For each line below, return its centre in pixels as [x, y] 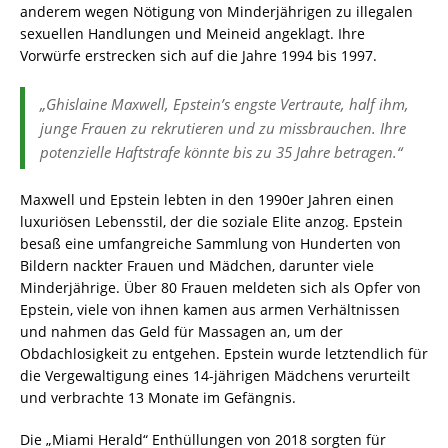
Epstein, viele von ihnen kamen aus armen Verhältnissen [210, 310]
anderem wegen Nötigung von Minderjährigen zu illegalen [216, 12]
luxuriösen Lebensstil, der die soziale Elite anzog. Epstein [211, 222]
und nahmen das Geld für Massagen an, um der [181, 332]
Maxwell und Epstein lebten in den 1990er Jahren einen [207, 200]
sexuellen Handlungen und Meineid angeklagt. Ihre [192, 34]
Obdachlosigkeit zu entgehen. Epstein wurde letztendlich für [224, 354]
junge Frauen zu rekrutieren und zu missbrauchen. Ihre [223, 128]
